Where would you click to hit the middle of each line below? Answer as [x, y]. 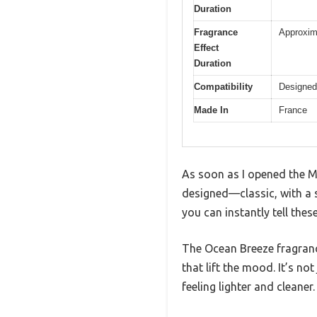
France [293, 110]
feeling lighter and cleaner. [248, 287]
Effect [206, 47]
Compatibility [223, 86]
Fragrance [216, 32]
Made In [211, 110]
